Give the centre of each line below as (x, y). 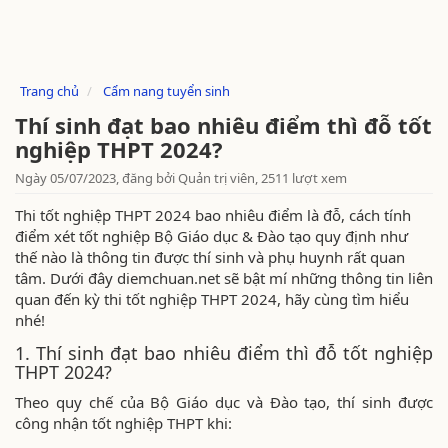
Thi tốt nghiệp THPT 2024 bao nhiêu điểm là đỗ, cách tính (213, 215)
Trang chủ (49, 91)
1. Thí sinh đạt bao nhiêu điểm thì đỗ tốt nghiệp (224, 353)
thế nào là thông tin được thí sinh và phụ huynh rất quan (210, 257)
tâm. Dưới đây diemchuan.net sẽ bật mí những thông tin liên (224, 278)
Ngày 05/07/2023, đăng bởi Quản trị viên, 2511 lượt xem (181, 178)
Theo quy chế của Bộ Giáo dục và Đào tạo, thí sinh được (224, 402)
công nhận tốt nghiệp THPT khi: (125, 423)
